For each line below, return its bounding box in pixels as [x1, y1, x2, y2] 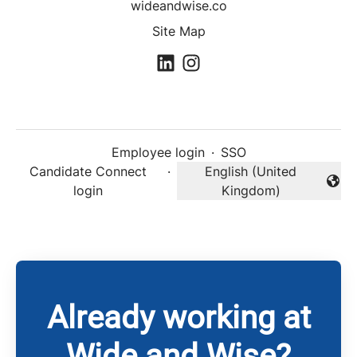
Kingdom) [221, 182, 280, 199]
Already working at [46, 299, 311, 337]
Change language [175, 181, 281, 198]
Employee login [111, 144, 205, 161]
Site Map [151, 23, 206, 39]
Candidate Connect [29, 163, 147, 180]
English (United [205, 163, 297, 180]
